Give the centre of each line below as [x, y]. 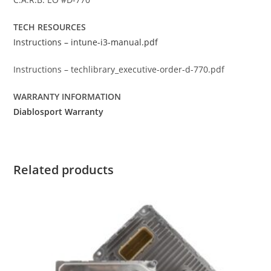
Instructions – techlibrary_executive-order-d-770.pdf [119, 69]
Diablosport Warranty [59, 112]
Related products [64, 170]
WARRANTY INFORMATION [67, 96]
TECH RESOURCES [50, 27]
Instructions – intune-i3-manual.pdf [86, 42]
